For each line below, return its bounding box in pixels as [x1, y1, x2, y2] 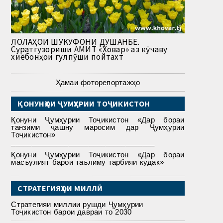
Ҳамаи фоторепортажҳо [55, 78, 140, 87]
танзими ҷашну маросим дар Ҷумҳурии [11, 122, 185, 131]
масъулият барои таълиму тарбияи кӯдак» [11, 157, 164, 166]
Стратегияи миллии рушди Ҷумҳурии [11, 200, 143, 209]
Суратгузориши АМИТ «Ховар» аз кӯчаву [11, 43, 168, 55]
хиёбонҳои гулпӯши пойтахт [11, 51, 123, 62]
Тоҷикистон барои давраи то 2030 [11, 207, 132, 216]
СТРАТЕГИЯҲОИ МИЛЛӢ [17, 183, 103, 193]
